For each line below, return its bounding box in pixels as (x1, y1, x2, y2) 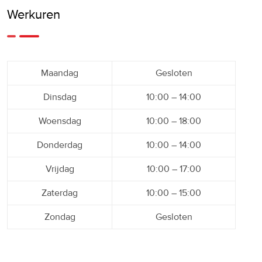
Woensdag (38, 115, 81, 127)
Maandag (41, 67, 78, 80)
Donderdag (37, 139, 82, 151)
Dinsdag (43, 91, 77, 104)
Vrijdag (45, 163, 74, 175)
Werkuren (7, 7, 60, 23)
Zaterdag (42, 187, 78, 199)
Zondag (44, 211, 75, 223)
